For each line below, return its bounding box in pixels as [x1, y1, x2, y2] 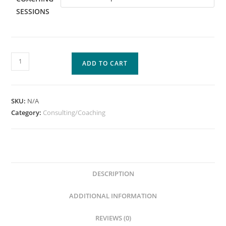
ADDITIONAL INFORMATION [69, 191, 157, 200]
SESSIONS [16, 6, 50, 16]
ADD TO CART [82, 59, 128, 68]
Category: [11, 107, 43, 117]
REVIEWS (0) [95, 213, 131, 222]
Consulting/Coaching [43, 107, 106, 117]
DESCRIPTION [92, 169, 134, 178]
